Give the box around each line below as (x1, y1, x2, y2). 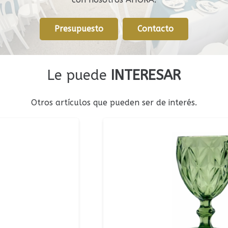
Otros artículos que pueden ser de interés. (31, 97, 197, 107)
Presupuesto (54, 24, 103, 34)
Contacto (137, 24, 174, 34)
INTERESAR (111, 67, 181, 83)
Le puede (47, 67, 111, 83)
